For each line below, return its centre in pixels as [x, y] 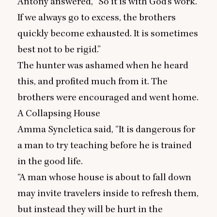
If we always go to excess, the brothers [97, 17]
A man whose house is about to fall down [105, 177]
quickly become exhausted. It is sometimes [108, 33]
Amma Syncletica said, [66, 129]
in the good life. [51, 161]
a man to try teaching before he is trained [105, 145]
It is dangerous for [157, 129]
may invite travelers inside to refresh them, [108, 193]
